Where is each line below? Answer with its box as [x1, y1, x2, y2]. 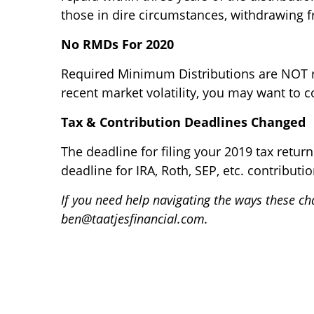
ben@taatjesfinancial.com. [61, 210, 212, 228]
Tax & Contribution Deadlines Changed [61, 114, 306, 131]
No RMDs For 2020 [61, 36, 174, 53]
